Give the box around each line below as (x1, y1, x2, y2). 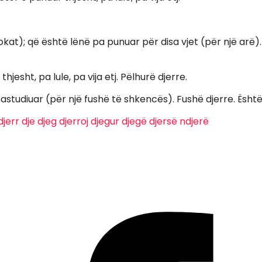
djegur (91, 114, 119, 128)
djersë (149, 114, 177, 128)
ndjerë (180, 114, 209, 128)
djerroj (59, 114, 88, 128)
